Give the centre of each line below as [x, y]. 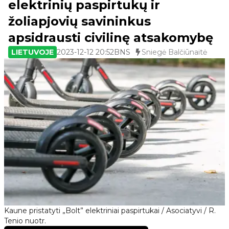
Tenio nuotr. [25, 221]
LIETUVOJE [32, 52]
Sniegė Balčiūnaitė [174, 52]
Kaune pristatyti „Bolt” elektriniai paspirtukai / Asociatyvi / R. [110, 211]
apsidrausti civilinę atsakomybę [111, 38]
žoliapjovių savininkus [79, 21]
